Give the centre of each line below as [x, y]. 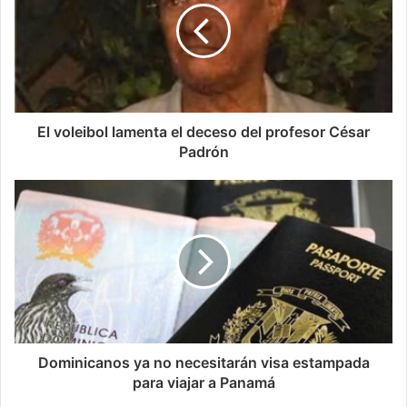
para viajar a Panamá [203, 382]
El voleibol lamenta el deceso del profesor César [203, 131]
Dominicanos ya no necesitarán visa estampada [203, 362]
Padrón [203, 151]
